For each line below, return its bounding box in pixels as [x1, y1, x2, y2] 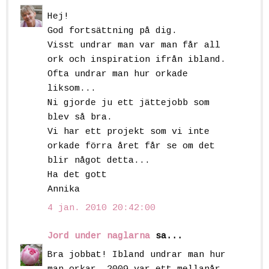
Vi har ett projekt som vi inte [47, 126, 210, 137]
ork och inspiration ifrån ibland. [47, 54, 226, 65]
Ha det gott [47, 169, 107, 180]
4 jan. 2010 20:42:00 [47, 203, 156, 214]
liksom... [47, 83, 96, 94]
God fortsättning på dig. [47, 25, 177, 36]
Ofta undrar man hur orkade [47, 68, 188, 79]
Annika [47, 184, 80, 195]
